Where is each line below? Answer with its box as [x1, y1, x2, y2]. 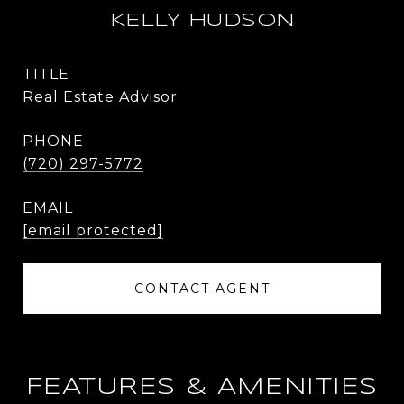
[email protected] [23, 222, 163, 239]
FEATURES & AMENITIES [26, 376, 378, 399]
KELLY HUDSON [109, 12, 295, 30]
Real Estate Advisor [23, 88, 178, 106]
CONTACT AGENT [133, 280, 271, 297]
